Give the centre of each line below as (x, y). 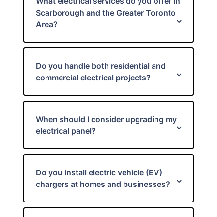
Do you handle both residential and (101, 66)
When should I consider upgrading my (106, 119)
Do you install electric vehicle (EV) (99, 172)
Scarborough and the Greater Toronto (106, 13)
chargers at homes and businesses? (103, 184)
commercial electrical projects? (93, 77)
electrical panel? (66, 131)
